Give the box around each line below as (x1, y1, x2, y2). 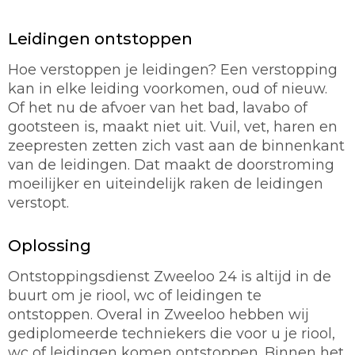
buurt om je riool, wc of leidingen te (8, 287, 261, 305)
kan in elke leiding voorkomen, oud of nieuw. (8, 80, 327, 98)
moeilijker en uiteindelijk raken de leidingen (8, 175, 323, 193)
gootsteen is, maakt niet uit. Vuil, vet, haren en (8, 118, 338, 136)
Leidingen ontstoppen (8, 29, 193, 49)
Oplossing (8, 236, 91, 256)
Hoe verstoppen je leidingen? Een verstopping (8, 61, 338, 79)
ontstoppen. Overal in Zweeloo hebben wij (8, 306, 309, 324)
